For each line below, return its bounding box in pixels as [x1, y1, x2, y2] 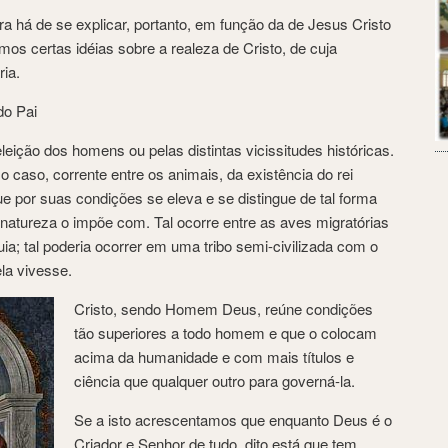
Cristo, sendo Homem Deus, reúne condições [74, 297, 373, 319]
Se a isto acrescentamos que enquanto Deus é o [74, 408, 392, 430]
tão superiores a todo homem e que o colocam [74, 321, 377, 343]
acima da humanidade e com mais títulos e [74, 345, 354, 367]
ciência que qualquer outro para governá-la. [74, 369, 355, 391]
